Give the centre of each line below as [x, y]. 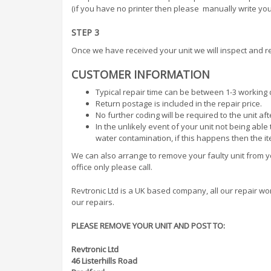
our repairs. [93, 202]
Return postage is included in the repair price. [179, 103]
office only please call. [112, 167]
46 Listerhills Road [104, 260]
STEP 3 [87, 32]
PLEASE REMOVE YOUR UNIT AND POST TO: [149, 225]
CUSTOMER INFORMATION [141, 74]
